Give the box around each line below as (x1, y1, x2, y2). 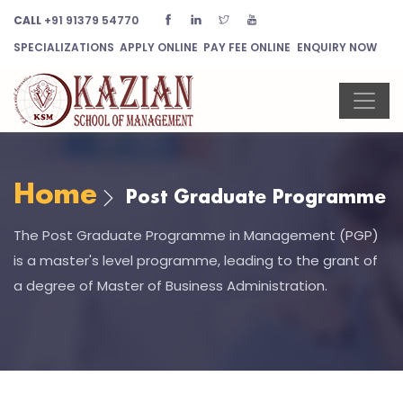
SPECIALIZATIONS (13, 40, 114, 55)
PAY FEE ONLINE (203, 40, 291, 55)
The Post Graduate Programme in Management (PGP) (13, 226, 379, 245)
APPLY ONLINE (120, 40, 199, 55)
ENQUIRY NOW (296, 40, 377, 55)
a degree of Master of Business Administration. (13, 276, 327, 295)
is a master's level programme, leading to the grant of (13, 251, 378, 270)
